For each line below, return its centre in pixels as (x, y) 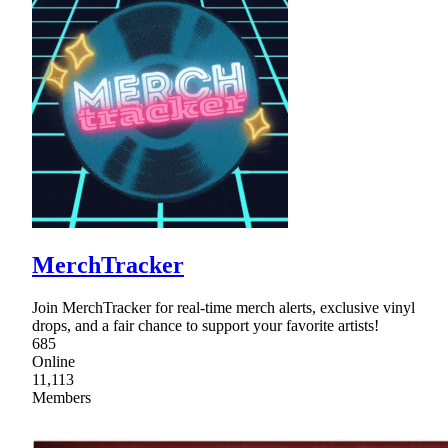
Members (61, 398)
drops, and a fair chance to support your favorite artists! (205, 326)
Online (53, 362)
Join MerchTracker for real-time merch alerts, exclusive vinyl (223, 308)
